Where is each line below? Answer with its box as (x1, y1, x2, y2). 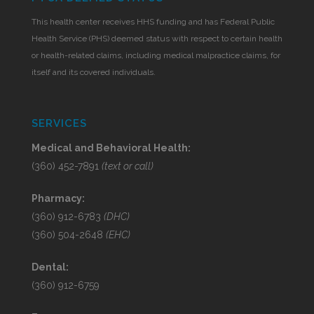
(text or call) (102, 161, 153, 172)
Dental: (32, 261, 69, 273)
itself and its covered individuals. (32, 67, 156, 77)
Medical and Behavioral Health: (32, 142, 191, 153)
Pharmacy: (32, 193, 85, 204)
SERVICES (32, 117, 87, 130)
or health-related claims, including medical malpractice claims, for (32, 50, 280, 60)
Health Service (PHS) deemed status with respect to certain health (32, 34, 282, 43)
